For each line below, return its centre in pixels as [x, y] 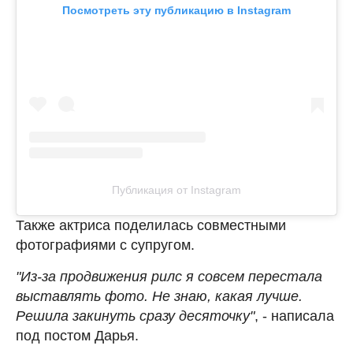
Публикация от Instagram [176, 190]
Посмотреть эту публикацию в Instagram [176, 11]
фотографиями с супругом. [105, 245]
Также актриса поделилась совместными [151, 226]
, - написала [294, 316]
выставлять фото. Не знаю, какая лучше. [159, 297]
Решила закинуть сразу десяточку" [135, 316]
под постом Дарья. [77, 336]
